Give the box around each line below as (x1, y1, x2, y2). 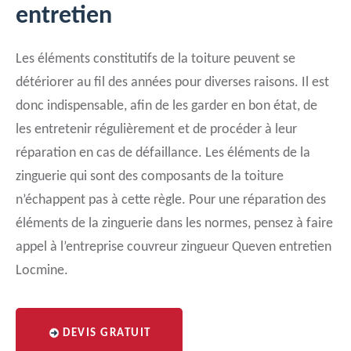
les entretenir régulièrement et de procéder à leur (16, 122, 297, 137)
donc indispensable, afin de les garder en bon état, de (16, 99, 317, 114)
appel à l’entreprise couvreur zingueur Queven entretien (16, 240, 331, 255)
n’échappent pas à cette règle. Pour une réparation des (16, 193, 326, 208)
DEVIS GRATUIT (63, 327, 151, 339)
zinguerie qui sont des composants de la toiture (16, 169, 284, 184)
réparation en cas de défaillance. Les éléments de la (16, 146, 310, 161)
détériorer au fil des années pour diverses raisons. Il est (16, 75, 329, 90)
